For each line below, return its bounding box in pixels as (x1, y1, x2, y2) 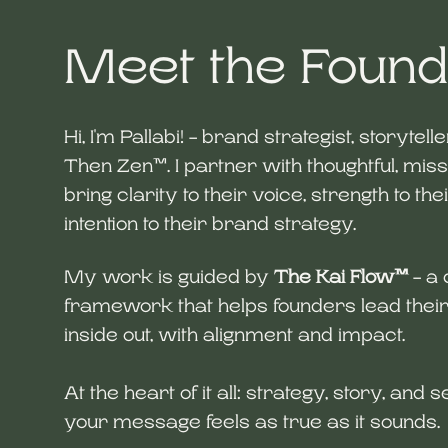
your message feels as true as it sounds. (64, 412, 440, 432)
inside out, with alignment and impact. (64, 325, 405, 345)
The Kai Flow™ (274, 267, 408, 287)
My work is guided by (64, 267, 274, 287)
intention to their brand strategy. (64, 214, 356, 234)
